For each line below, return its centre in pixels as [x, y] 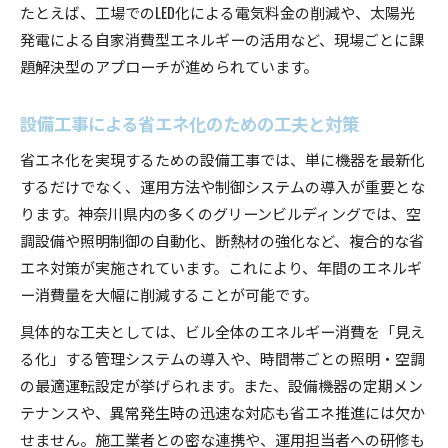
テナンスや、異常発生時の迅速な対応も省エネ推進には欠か [222, 411]
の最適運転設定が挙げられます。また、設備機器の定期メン [221, 384]
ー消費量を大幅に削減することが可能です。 [169, 293]
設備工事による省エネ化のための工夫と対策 [189, 122]
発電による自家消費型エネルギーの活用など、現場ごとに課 [222, 38]
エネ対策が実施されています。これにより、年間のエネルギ [221, 266]
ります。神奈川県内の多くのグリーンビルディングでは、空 [220, 212]
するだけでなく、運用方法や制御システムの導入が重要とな [222, 185]
